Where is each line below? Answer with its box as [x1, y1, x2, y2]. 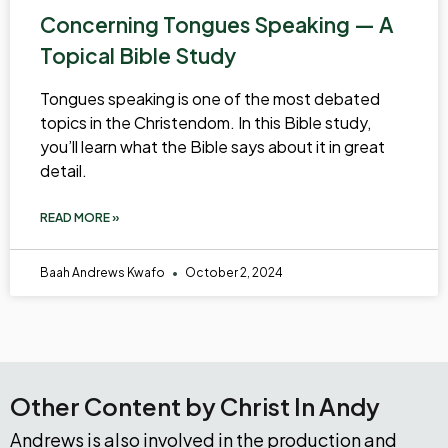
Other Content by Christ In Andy [10, 390, 380, 421]
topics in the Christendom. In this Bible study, [40, 111, 371, 133]
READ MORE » [40, 209, 120, 225]
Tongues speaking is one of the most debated [40, 87, 380, 109]
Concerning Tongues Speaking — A [40, 10, 394, 38]
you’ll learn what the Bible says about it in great [40, 135, 385, 157]
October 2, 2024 [183, 264, 283, 280]
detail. [40, 159, 87, 181]
